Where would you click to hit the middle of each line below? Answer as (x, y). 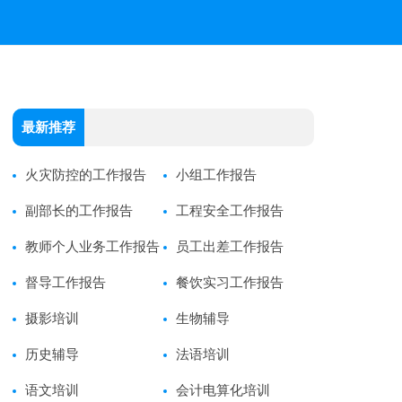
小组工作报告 (216, 175)
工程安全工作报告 (229, 211)
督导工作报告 (65, 283)
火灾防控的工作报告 (85, 175)
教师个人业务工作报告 (92, 247)
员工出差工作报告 (229, 247)
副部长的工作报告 (79, 211)
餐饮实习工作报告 (229, 283)
